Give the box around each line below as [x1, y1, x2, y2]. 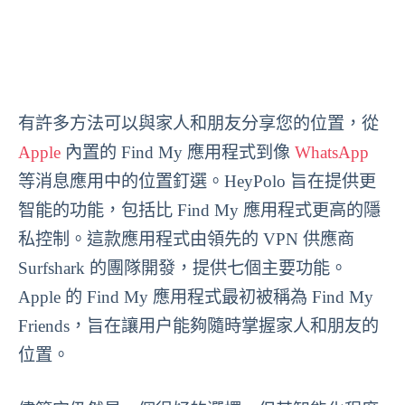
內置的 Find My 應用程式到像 [61, 142, 295, 162]
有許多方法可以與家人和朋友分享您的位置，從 [18, 113, 379, 133]
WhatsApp [295, 142, 369, 162]
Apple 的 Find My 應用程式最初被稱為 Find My [18, 287, 373, 306]
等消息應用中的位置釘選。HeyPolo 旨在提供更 [18, 171, 376, 191]
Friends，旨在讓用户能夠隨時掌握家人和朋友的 [18, 316, 379, 335]
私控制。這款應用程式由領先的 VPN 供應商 [18, 229, 354, 249]
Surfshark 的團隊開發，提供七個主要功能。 [18, 258, 347, 278]
